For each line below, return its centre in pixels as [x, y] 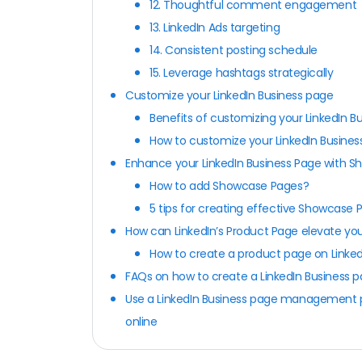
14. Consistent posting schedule [234, 50]
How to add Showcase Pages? [231, 185]
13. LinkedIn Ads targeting [215, 27]
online [143, 321]
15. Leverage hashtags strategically [242, 72]
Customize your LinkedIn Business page [229, 95]
